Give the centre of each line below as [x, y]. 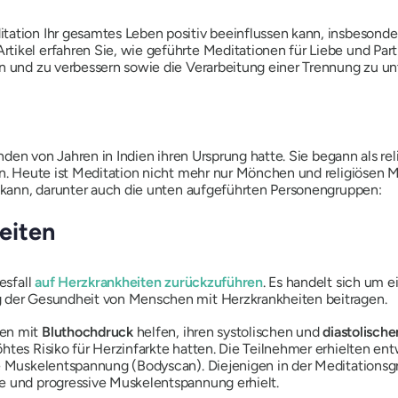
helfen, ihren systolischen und [228, 332]
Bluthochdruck [88, 332]
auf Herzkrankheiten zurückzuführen [149, 283]
